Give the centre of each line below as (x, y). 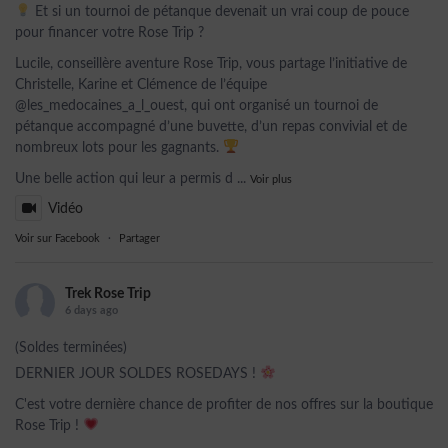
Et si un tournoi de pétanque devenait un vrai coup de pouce (219, 12)
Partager (139, 238)
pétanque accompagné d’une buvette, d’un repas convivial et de (211, 127)
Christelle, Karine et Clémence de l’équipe (141, 85)
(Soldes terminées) (71, 348)
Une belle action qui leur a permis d (124, 179)
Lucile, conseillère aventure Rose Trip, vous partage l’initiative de (211, 64)
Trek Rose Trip (108, 294)
